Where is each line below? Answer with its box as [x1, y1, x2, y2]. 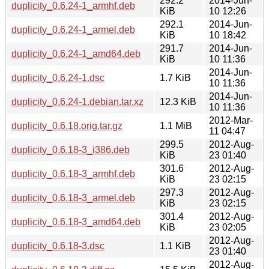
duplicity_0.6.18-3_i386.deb [11, 144, 130, 155]
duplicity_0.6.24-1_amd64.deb [11, 48, 141, 59]
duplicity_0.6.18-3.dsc [11, 240, 104, 251]
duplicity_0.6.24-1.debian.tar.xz [11, 96, 144, 107]
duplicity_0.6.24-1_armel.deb [11, 24, 135, 35]
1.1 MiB [160, 120, 192, 131]
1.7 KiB [160, 72, 191, 83]
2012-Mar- [209, 115, 253, 125]
